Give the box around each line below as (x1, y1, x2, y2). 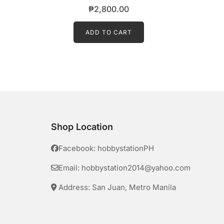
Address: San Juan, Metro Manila (56, 182, 176, 192)
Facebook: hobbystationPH (58, 143, 154, 153)
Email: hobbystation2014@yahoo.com (58, 162, 190, 172)
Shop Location (51, 121, 113, 132)
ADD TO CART (85, 28, 132, 36)
